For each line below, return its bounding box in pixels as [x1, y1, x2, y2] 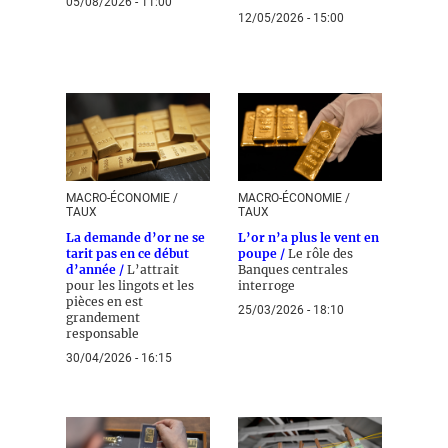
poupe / [238, 246, 288, 261]
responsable [66, 326, 139, 341]
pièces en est [66, 294, 143, 309]
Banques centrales [238, 262, 348, 277]
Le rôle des [288, 246, 353, 261]
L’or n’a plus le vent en [238, 230, 379, 245]
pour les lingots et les [66, 278, 194, 293]
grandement [66, 310, 140, 325]
